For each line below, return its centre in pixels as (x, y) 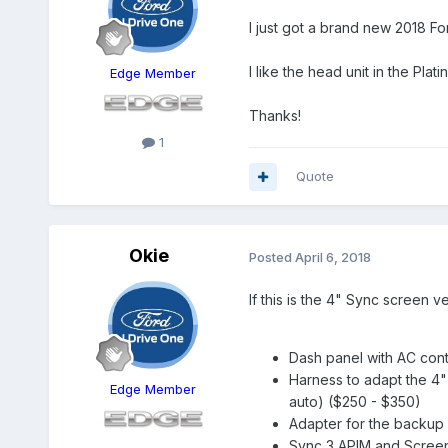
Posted (271, 256)
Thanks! (274, 116)
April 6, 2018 (332, 256)
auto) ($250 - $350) (354, 402)
